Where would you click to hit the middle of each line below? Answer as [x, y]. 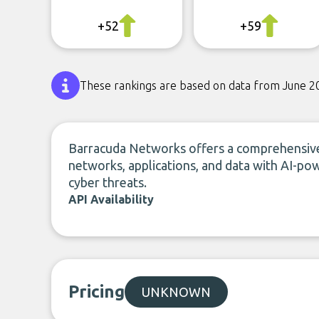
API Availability [111, 199]
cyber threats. [108, 182]
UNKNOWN [176, 292]
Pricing [96, 292]
